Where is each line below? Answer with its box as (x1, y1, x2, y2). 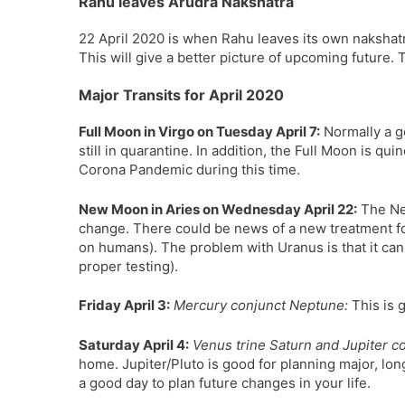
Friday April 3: (79, 297, 170, 314)
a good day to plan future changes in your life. (79, 373, 371, 391)
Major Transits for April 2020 (79, 86, 284, 104)
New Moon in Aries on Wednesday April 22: (79, 200, 357, 218)
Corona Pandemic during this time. (79, 161, 300, 178)
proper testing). (79, 257, 178, 275)
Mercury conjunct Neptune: (174, 297, 348, 314)
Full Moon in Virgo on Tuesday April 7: (79, 123, 320, 140)
